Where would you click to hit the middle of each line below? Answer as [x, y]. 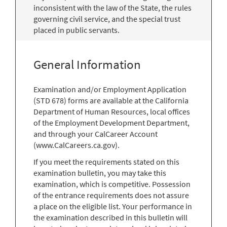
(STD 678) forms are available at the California [111, 101]
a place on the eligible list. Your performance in [113, 206]
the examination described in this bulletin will [110, 218]
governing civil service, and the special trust [107, 19]
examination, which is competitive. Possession [112, 184]
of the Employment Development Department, [111, 123]
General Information [87, 65]
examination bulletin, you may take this [100, 173]
